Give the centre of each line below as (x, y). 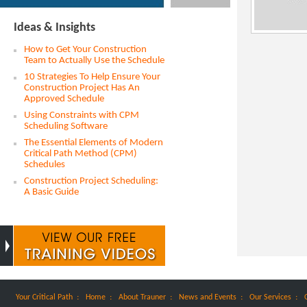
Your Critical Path (44, 297)
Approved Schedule (64, 99)
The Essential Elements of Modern (94, 143)
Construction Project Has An (82, 88)
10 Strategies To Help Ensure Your (92, 77)
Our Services (270, 297)
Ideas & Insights (54, 28)
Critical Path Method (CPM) (81, 154)
